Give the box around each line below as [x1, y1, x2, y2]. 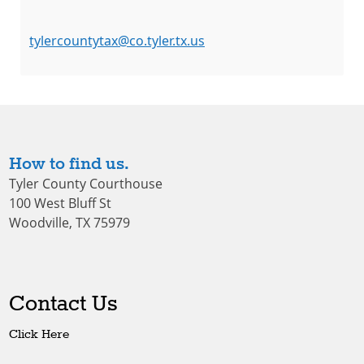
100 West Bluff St [8, 193, 111, 212]
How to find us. [8, 152, 129, 175]
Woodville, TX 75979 [8, 213, 130, 232]
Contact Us [8, 290, 118, 318]
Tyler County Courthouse [8, 174, 162, 193]
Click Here [8, 326, 69, 343]
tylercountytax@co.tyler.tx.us [29, 31, 205, 50]
